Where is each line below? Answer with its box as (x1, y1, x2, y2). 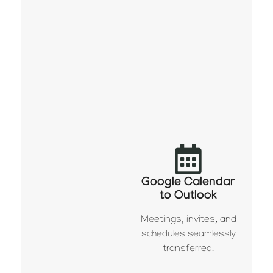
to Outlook (160, 189, 218, 204)
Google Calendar (141, 175, 236, 191)
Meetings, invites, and (140, 214, 236, 225)
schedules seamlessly (141, 229, 236, 240)
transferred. (163, 244, 214, 255)
